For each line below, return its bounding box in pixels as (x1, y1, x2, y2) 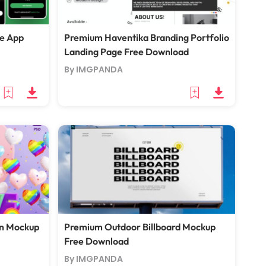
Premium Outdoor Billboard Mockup (64, 221, 216, 233)
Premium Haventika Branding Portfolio (64, 31, 229, 43)
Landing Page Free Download (64, 46, 189, 58)
